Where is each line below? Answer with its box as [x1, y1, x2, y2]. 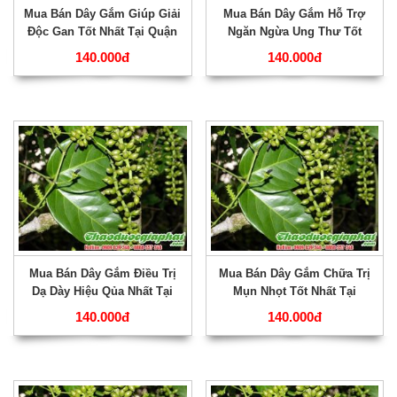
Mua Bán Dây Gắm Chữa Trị [218, 267, 370, 281]
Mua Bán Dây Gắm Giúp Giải [24, 6, 182, 20]
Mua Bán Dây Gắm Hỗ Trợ [223, 6, 366, 20]
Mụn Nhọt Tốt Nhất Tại [232, 284, 356, 299]
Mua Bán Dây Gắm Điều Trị [28, 267, 176, 281]
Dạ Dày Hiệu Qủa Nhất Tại [32, 284, 174, 299]
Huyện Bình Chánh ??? [38, 302, 167, 316]
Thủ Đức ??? [66, 42, 139, 56]
